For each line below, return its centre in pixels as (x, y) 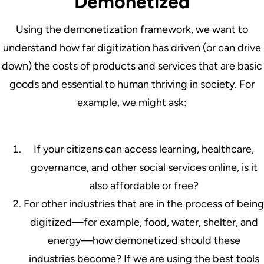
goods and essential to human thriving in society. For (132, 84)
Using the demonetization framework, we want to (132, 29)
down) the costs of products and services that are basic (132, 66)
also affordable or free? (144, 185)
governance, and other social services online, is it (144, 167)
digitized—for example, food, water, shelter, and (144, 222)
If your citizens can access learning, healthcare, (144, 149)
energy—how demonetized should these (144, 240)
